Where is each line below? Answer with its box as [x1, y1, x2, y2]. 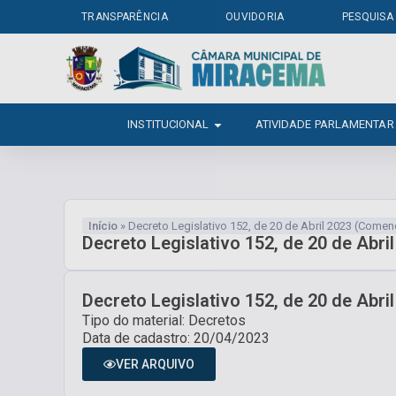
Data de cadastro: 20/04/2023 [82, 330, 270, 347]
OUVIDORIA [225, 11, 285, 23]
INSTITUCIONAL [127, 118, 209, 132]
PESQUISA [341, 11, 394, 23]
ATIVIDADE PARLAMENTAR [255, 118, 394, 132]
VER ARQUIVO [116, 357, 194, 372]
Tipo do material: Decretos [82, 312, 246, 330]
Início [88, 219, 118, 233]
